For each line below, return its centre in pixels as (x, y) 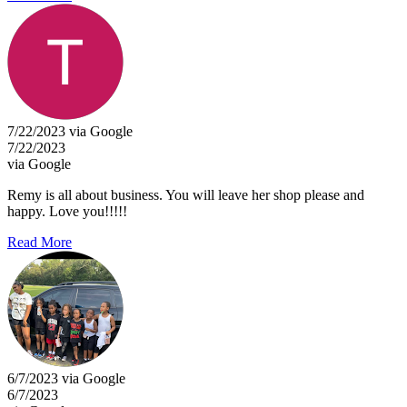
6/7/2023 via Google (66, 378)
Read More (40, 242)
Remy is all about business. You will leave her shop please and (186, 194)
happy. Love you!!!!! (67, 211)
